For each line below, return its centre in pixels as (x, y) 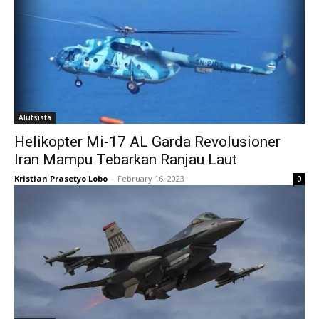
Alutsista (35, 117)
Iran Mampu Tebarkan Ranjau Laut (126, 159)
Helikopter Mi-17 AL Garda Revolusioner (147, 141)
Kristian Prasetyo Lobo (61, 178)
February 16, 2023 (151, 178)
